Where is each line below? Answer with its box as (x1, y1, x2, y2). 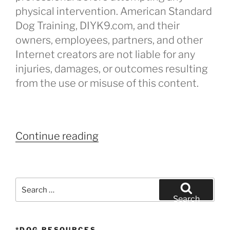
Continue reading (15, 129, 99, 142)
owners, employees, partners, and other (15, 33, 203, 46)
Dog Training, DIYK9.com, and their (15, 19, 180, 32)
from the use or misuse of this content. (15, 76, 199, 89)
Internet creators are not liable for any (15, 48, 195, 61)
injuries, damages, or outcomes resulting (15, 62, 208, 75)
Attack (98, 143, 130, 156)
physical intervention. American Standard (15, 5, 212, 17)
